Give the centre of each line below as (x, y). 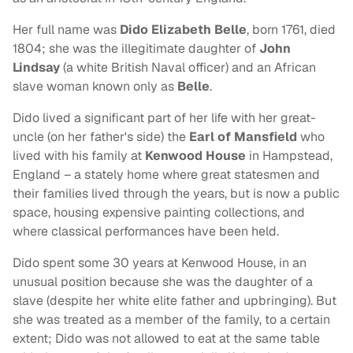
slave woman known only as (95, 87)
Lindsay (36, 68)
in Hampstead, (291, 156)
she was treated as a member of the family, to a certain (171, 320)
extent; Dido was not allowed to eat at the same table (166, 339)
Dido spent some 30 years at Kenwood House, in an (160, 263)
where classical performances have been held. (149, 232)
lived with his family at (79, 156)
